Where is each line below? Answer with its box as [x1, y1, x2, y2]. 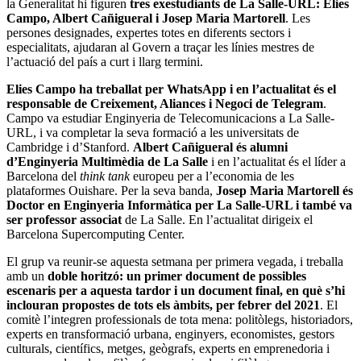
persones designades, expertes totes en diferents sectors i [6, 25, 291, 39]
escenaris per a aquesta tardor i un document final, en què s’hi [6, 283, 345, 297]
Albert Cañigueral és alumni [133, 139, 288, 154]
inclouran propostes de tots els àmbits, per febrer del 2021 [6, 297, 320, 312]
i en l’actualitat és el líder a [208, 154, 346, 168]
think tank [80, 168, 130, 183]
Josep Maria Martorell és [216, 183, 353, 197]
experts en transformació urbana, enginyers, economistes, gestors [6, 326, 334, 341]
